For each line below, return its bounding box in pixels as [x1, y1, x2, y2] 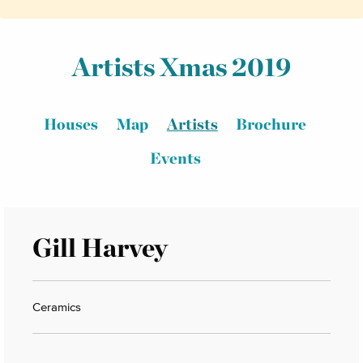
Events [149, 148, 201, 168]
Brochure [236, 115, 307, 135]
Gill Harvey [32, 231, 168, 263]
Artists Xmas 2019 [72, 51, 291, 83]
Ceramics [32, 299, 81, 314]
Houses [43, 115, 98, 135]
